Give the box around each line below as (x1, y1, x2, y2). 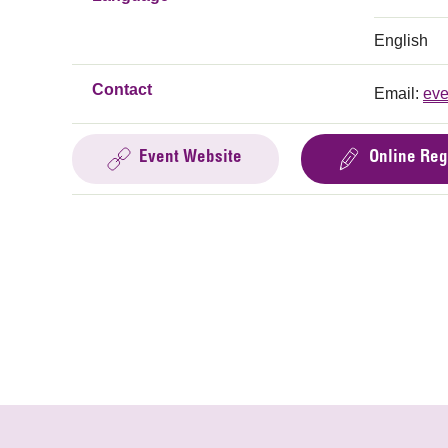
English (374, 32, 428, 49)
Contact (92, 81, 152, 98)
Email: (374, 85, 423, 102)
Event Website (139, 150, 242, 167)
